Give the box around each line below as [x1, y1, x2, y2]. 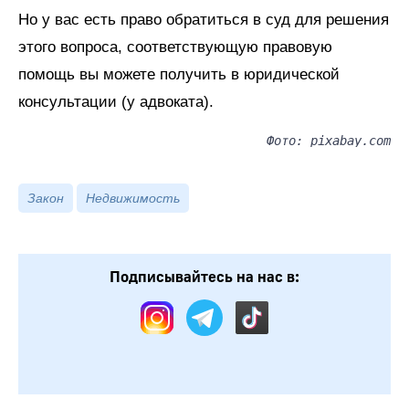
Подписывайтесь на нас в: [110, 267, 299, 288]
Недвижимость [86, 191, 180, 206]
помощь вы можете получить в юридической [18, 66, 340, 84]
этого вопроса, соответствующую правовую [18, 38, 332, 57]
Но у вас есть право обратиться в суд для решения [18, 11, 389, 29]
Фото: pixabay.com [267, 133, 391, 149]
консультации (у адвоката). [18, 93, 214, 111]
